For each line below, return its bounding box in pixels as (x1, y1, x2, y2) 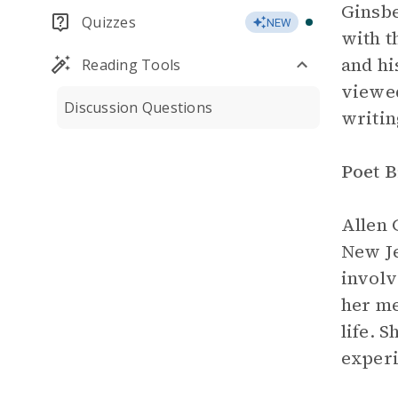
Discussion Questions (64, 98, 212, 117)
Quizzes (82, 12, 136, 32)
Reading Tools (82, 55, 181, 75)
